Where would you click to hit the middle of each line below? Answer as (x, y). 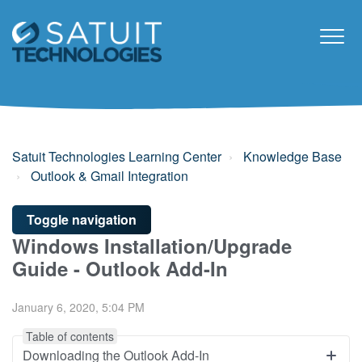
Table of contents (70, 336)
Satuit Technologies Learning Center (117, 156)
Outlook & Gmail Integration (109, 175)
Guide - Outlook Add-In (120, 268)
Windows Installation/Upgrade (152, 245)
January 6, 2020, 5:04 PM (78, 307)
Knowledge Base (293, 156)
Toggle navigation (82, 219)
